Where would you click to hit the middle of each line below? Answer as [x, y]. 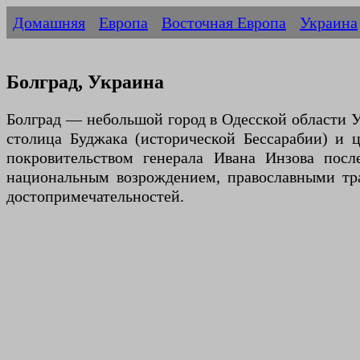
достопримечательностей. [95, 196]
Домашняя [49, 22]
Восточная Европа [224, 22]
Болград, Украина [85, 82]
